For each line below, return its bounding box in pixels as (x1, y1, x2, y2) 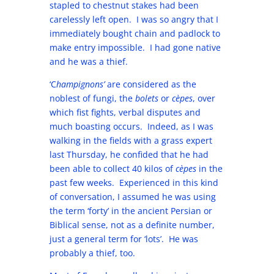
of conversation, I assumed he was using (49, 191, 216, 202)
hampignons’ (56, 78, 107, 90)
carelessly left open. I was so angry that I (49, 13, 218, 25)
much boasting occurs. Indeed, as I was (49, 120, 213, 132)
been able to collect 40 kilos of (49, 163, 176, 174)
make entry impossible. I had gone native (49, 42, 221, 53)
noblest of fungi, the (49, 92, 135, 104)
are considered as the (106, 78, 196, 90)
